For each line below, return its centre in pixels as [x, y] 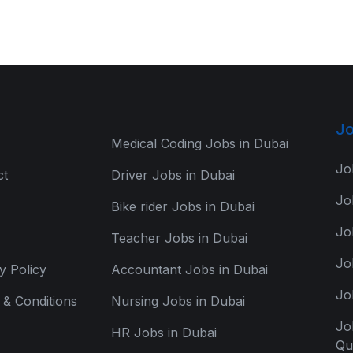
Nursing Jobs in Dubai [178, 301]
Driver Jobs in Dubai [173, 175]
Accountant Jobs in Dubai [190, 269]
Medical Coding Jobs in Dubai [200, 143]
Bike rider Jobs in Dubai [183, 206]
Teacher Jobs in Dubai [179, 238]
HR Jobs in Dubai [164, 333]
